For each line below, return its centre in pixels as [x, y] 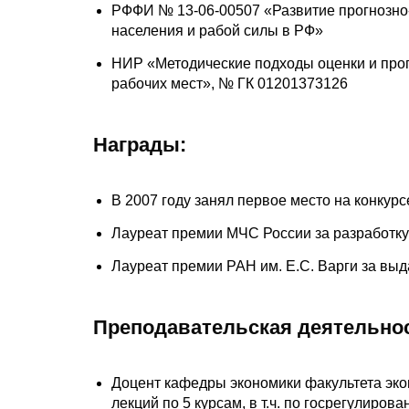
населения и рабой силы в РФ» [217, 30]
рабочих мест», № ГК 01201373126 [230, 83]
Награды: [140, 144]
